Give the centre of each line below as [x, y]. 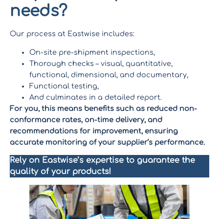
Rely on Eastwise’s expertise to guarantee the [102, 161]
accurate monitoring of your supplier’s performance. [107, 142]
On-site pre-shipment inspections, [93, 52]
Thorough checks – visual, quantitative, [101, 63]
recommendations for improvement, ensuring [94, 131]
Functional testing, [65, 86]
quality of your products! [60, 172]
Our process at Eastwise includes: [72, 34]
